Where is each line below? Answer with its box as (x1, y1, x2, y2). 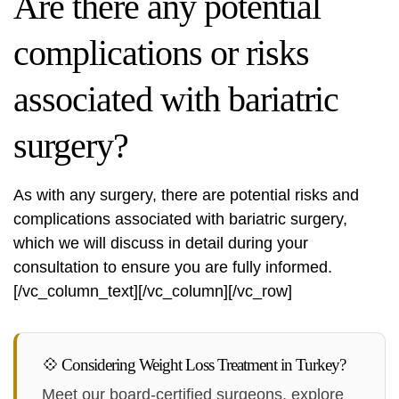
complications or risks (13, 33, 309, 74)
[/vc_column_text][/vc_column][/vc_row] (13, 282, 292, 301)
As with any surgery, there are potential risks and (13, 186, 359, 205)
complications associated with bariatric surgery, (13, 210, 347, 229)
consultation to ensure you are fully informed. (13, 258, 332, 277)
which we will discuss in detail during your (13, 234, 308, 253)
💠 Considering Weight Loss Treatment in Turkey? (42, 355, 346, 375)
